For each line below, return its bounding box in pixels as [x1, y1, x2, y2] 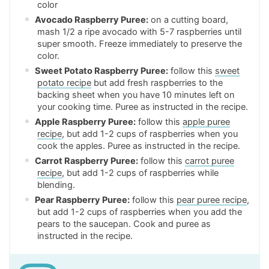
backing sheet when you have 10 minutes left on [37, 89, 235, 101]
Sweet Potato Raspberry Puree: [35, 65, 168, 77]
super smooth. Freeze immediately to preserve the [37, 38, 242, 50]
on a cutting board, [148, 14, 228, 26]
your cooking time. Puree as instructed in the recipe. [37, 101, 248, 113]
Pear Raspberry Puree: [35, 195, 130, 206]
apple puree [183, 116, 230, 128]
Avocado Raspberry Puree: [35, 14, 148, 26]
